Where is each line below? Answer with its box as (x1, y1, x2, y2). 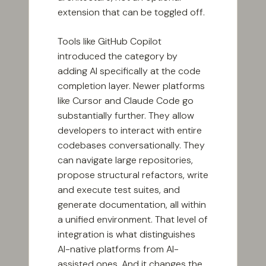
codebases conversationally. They (58, 139, 205, 152)
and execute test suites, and (58, 183, 180, 197)
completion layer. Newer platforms (58, 80, 205, 93)
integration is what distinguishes (58, 228, 195, 241)
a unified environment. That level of (58, 213, 208, 226)
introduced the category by (58, 50, 178, 63)
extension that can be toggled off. (58, 6, 205, 19)
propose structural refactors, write (58, 169, 208, 182)
